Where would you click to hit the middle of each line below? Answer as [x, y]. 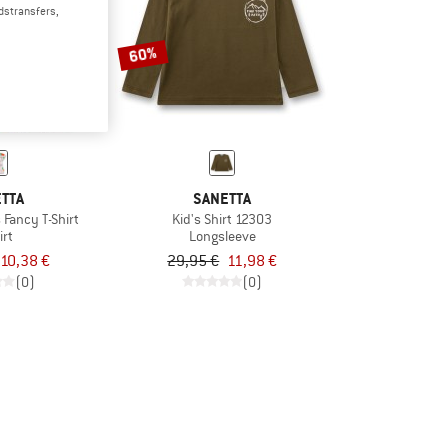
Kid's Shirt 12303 [222, 219]
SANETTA [222, 198]
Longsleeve [222, 236]
